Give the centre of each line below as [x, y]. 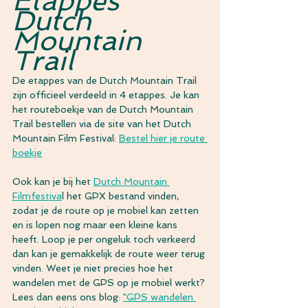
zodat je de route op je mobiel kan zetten [107, 210]
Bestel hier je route [163, 138]
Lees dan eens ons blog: [68, 297]
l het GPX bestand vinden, [122, 196]
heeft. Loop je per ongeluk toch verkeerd [105, 239]
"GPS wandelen [159, 297]
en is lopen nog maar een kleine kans [96, 224]
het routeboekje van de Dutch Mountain [104, 109]
